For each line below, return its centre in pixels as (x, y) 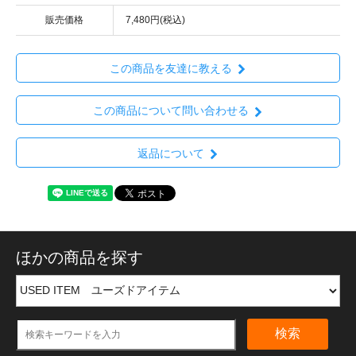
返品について (170, 153)
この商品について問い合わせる (170, 111)
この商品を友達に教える (170, 69)
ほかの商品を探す (79, 257)
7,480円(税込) (155, 19)
